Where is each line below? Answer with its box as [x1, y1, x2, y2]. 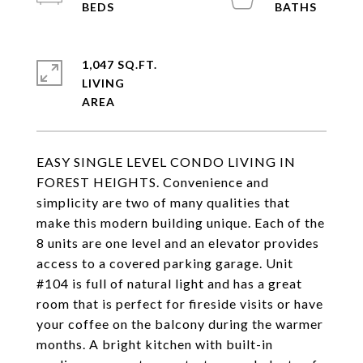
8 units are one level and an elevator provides [36, 235, 319, 250]
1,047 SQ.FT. [82, 58, 157, 71]
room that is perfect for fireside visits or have [36, 296, 323, 311]
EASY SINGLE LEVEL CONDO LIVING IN [36, 154, 296, 169]
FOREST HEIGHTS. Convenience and [36, 174, 269, 190]
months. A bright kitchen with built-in [36, 336, 273, 352]
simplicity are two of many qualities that [36, 194, 290, 210]
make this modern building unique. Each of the [36, 215, 325, 230]
